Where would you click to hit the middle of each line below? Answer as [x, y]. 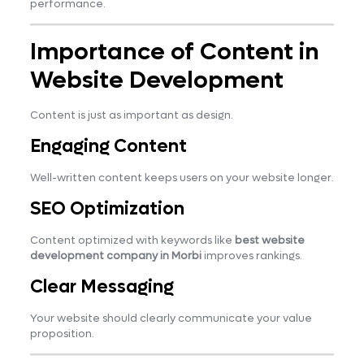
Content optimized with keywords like [132, 240]
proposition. [62, 333]
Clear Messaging [102, 286]
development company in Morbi [115, 255]
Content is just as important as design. [131, 115]
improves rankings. [251, 255]
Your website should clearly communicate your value [171, 318]
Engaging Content [108, 146]
